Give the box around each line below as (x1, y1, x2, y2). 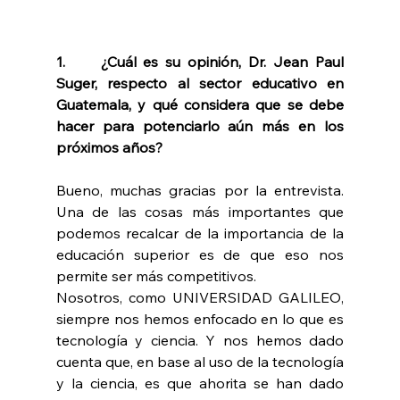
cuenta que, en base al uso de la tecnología (55, 353, 345, 371)
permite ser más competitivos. (55, 267, 256, 286)
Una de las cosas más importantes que (55, 203, 345, 221)
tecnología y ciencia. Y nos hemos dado (55, 331, 345, 350)
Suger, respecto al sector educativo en (55, 74, 345, 93)
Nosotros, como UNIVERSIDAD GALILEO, (55, 288, 345, 307)
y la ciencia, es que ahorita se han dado (55, 374, 345, 393)
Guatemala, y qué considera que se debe (55, 96, 345, 114)
